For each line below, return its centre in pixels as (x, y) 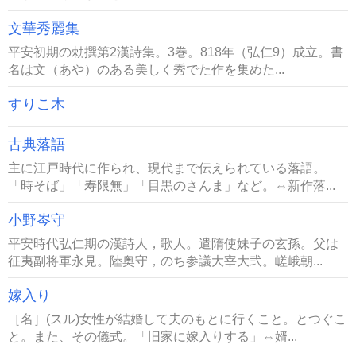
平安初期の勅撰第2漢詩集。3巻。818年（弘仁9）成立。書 (176, 52)
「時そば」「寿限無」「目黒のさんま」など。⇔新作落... (172, 185)
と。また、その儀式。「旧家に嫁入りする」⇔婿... (153, 336)
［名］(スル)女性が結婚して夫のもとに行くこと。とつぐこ (177, 319)
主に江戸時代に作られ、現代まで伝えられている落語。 (167, 168)
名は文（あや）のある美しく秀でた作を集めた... (146, 69)
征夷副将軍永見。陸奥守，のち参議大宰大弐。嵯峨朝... (165, 261)
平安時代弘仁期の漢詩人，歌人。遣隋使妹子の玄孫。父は (173, 243)
